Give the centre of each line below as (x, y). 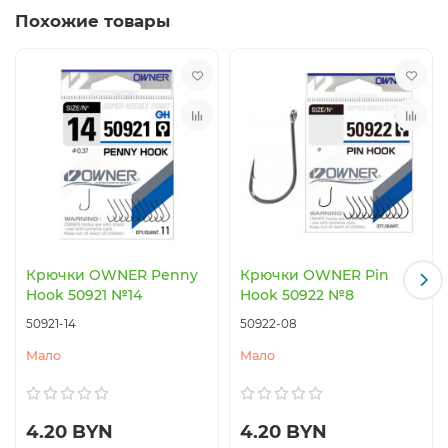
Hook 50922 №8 (297, 294)
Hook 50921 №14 (84, 294)
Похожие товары (92, 21)
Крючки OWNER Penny (112, 274)
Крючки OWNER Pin (314, 274)
